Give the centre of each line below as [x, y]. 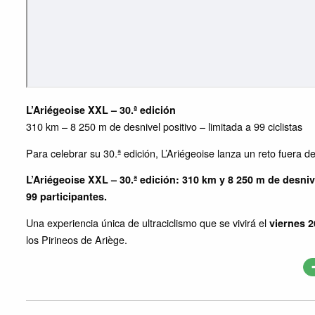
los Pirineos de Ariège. [77, 240]
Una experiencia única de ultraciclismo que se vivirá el [148, 223]
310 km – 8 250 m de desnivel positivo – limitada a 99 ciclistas [164, 127]
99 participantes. [66, 196]
